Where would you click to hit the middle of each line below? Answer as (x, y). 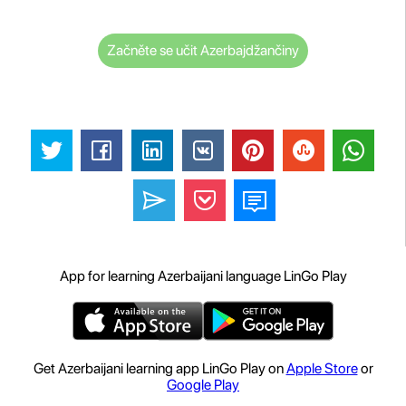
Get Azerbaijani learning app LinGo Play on (159, 369)
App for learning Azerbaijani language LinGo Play (203, 276)
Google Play (203, 385)
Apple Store (322, 369)
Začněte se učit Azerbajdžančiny (203, 50)
